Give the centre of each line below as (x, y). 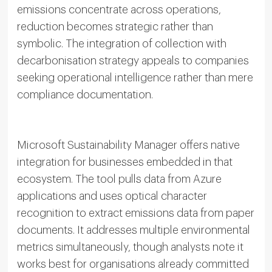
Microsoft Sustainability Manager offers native (128, 145)
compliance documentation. (85, 94)
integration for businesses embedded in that (124, 162)
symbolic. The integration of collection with (121, 43)
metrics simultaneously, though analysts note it (130, 247)
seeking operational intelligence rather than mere (135, 77)
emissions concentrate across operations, (119, 9)
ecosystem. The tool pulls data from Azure (119, 179)
